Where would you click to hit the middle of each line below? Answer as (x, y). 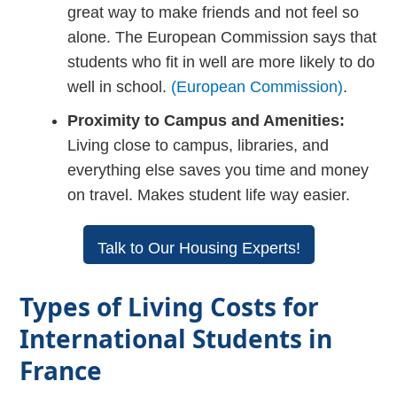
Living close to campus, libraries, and (198, 145)
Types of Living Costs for (170, 306)
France (61, 370)
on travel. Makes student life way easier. (209, 195)
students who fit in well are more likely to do (222, 62)
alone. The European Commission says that (222, 37)
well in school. (120, 86)
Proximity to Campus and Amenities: (206, 120)
